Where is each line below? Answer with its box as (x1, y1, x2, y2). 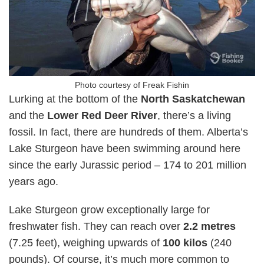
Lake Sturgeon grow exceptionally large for (9, 204, 210, 216)
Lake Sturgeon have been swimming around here (9, 143, 240, 154)
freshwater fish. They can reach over (9, 220, 183, 232)
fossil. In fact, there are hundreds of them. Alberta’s (9, 126, 248, 138)
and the (9, 110, 47, 121)
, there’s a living (157, 110, 231, 121)
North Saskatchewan (141, 93, 245, 105)
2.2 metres (183, 220, 236, 232)
